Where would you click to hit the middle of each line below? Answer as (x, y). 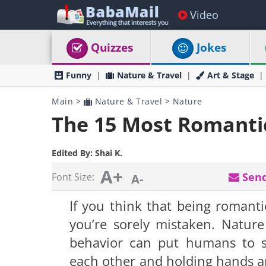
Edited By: (73, 153)
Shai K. (109, 153)
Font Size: (73, 177)
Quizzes (112, 47)
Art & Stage (231, 75)
